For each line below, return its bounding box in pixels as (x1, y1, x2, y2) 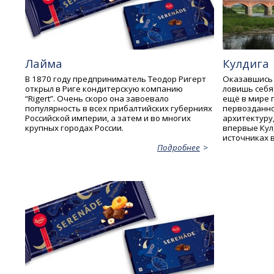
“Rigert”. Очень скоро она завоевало (25, 93, 169, 105)
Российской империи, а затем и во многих (25, 113, 191, 124)
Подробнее (157, 142, 200, 154)
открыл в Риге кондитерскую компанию (25, 83, 183, 95)
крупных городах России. (25, 122, 124, 134)
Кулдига (222, 55, 269, 71)
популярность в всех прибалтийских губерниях (25, 103, 213, 114)
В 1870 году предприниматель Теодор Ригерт (25, 73, 207, 85)
